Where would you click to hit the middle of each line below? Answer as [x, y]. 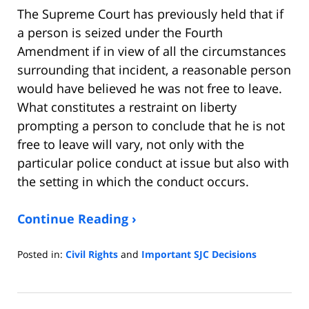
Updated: [38, 268]
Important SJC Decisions [199, 254]
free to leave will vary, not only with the [131, 144]
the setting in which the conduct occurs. [133, 181]
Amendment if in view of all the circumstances [152, 51]
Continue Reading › [77, 218]
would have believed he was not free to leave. [150, 88]
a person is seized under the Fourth [120, 32]
